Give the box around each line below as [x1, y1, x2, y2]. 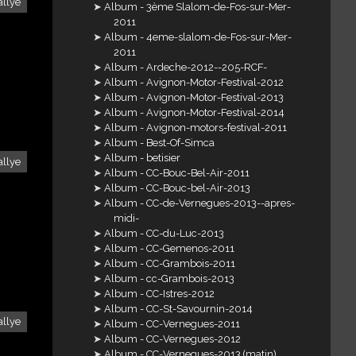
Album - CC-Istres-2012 [104, 288, 215, 300]
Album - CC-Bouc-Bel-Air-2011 [104, 167, 250, 180]
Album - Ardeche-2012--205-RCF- [104, 61, 268, 74]
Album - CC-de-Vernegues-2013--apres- [104, 197, 296, 210]
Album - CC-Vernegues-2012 [104, 333, 242, 346]
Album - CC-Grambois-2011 [104, 257, 236, 270]
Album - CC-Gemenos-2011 [104, 242, 235, 255]
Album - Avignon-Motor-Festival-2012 [104, 76, 284, 89]
